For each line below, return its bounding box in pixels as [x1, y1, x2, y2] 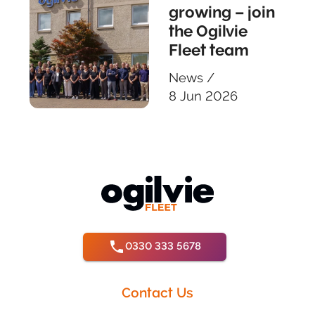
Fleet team [169, 41, 249, 60]
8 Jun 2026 [169, 89, 238, 104]
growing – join [169, 3, 275, 22]
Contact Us [122, 285, 193, 302]
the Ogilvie [169, 22, 247, 41]
